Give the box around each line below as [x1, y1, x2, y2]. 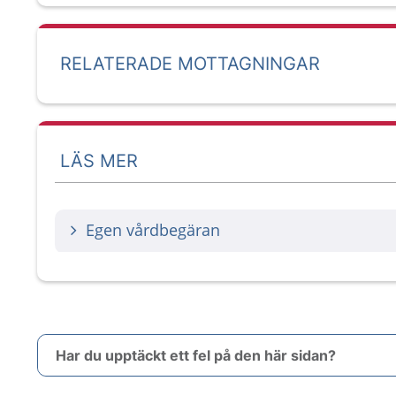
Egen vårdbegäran [86, 219, 220, 240]
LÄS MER [60, 149, 138, 171]
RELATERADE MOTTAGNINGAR [60, 53, 320, 74]
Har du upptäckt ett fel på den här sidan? [56, 346, 336, 364]
